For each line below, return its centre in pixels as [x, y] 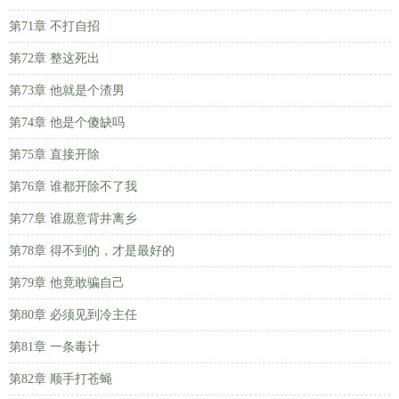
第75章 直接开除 [54, 155]
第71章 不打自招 [54, 26]
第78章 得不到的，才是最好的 [92, 251]
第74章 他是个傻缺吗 [67, 122]
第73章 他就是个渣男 [67, 90]
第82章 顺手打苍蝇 [61, 379]
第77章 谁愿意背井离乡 [73, 219]
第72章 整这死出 [54, 58]
